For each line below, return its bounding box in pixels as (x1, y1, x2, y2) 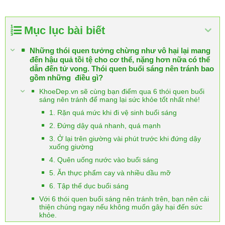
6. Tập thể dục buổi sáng (49, 182, 129, 190)
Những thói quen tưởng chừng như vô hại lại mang (30, 46, 210, 55)
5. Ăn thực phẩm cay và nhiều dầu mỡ (49, 169, 171, 177)
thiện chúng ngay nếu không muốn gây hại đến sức (39, 203, 202, 211)
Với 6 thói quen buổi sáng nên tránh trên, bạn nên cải (39, 195, 209, 203)
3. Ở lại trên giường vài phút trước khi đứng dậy (49, 135, 201, 143)
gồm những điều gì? (30, 73, 103, 82)
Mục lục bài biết (24, 24, 105, 37)
